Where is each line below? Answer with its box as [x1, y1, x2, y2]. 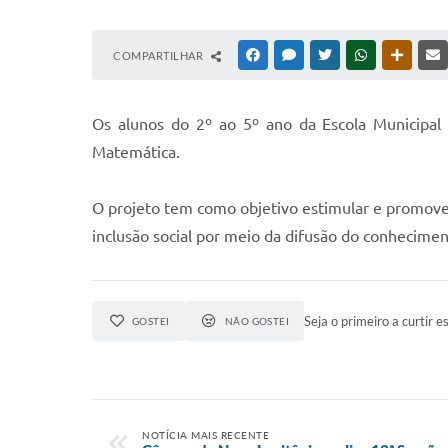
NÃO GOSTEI [224, 315, 290, 327]
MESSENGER [299, 49, 362, 61]
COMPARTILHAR [113, 49, 206, 62]
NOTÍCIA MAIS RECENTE [142, 429, 269, 441]
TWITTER [335, 49, 382, 61]
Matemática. [92, 143, 180, 161]
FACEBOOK [263, 49, 321, 61]
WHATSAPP [371, 49, 429, 61]
